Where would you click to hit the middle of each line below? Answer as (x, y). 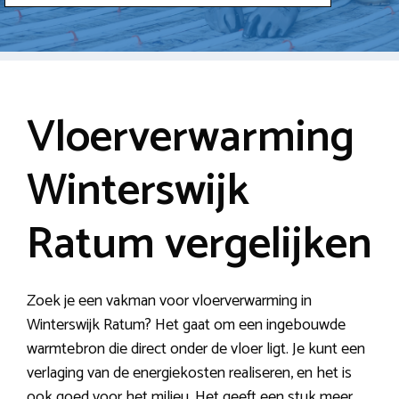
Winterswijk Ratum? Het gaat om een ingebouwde (186, 325)
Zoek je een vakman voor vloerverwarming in (169, 301)
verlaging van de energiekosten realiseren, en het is (189, 373)
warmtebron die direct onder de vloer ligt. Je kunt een (196, 349)
